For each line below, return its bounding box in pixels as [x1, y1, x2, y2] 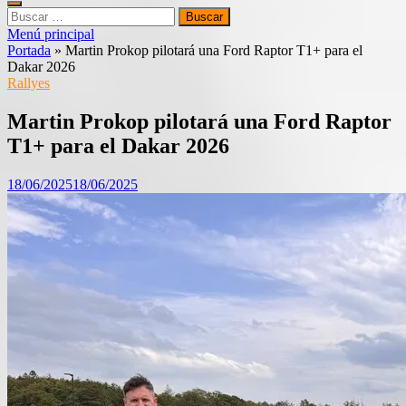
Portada [7, 43, 51, 58]
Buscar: [6, 6, 50, 22]
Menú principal [7, 26, 94, 42]
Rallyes [7, 75, 50, 91]
